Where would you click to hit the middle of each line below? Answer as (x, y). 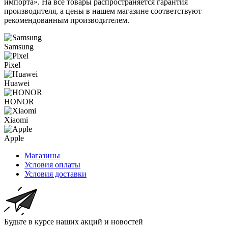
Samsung (19, 46)
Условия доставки (55, 174)
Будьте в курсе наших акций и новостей (74, 221)
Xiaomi (16, 120)
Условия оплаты (52, 164)
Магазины (42, 155)
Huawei (17, 83)
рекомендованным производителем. (67, 20)
